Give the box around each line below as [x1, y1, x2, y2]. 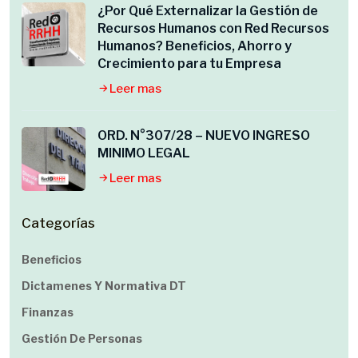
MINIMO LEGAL [97, 145, 190, 161]
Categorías [22, 215, 95, 231]
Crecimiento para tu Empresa [97, 56, 281, 71]
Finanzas [22, 305, 74, 319]
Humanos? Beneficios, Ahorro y [97, 38, 292, 54]
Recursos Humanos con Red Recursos [97, 21, 329, 36]
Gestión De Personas [22, 332, 142, 345]
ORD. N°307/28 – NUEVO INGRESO [97, 128, 310, 143]
